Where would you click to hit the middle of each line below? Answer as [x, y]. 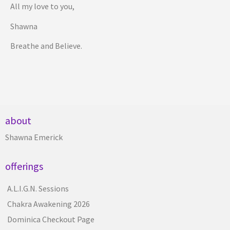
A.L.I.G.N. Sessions [38, 188]
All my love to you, [42, 6]
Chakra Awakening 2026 [49, 204]
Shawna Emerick [34, 137]
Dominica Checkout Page [51, 219]
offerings [24, 166]
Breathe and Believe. [46, 46]
